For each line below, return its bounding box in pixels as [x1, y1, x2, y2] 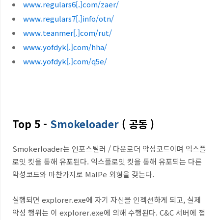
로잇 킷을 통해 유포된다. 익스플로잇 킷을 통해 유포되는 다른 [12, 156, 202, 166]
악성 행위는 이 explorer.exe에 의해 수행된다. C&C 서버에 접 [12, 207, 205, 218]
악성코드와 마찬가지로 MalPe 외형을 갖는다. [12, 169, 156, 179]
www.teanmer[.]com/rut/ [23, 27, 112, 38]
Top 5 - [12, 116, 47, 131]
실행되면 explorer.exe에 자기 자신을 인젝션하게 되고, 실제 [12, 194, 201, 205]
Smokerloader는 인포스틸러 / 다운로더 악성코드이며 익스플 [12, 143, 206, 154]
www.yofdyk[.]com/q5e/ [23, 56, 107, 66]
